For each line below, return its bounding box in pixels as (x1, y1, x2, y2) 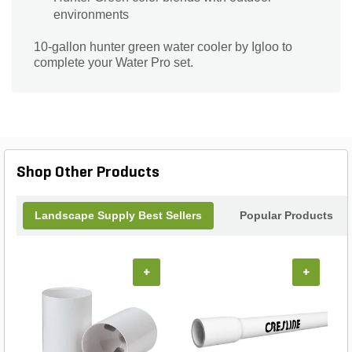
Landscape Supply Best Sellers (35, 209, 202, 222)
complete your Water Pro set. (34, 56, 193, 70)
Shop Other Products (16, 165, 159, 181)
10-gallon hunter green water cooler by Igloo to (34, 40, 292, 54)
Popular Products (240, 209, 333, 222)
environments (53, 8, 129, 22)
